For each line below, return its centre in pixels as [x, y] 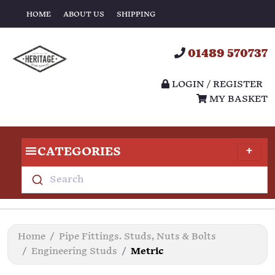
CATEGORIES [79, 152]
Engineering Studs [74, 251]
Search [66, 180]
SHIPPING [136, 14]
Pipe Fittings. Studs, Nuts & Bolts [137, 237]
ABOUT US [84, 14]
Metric [147, 251]
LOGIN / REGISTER [216, 85]
